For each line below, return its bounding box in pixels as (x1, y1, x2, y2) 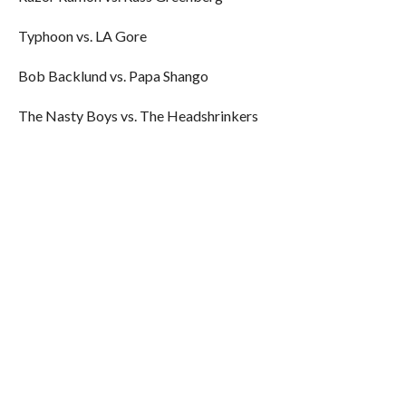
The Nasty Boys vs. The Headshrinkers (17, 107, 258, 124)
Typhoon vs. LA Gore (17, 27, 147, 44)
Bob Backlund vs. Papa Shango (17, 67, 208, 84)
